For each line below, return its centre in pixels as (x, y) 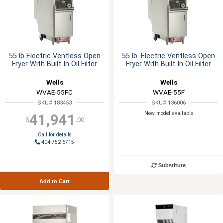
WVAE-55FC (55, 92)
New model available (168, 113)
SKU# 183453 (55, 103)
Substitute (171, 166)
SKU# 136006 (168, 103)
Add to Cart (55, 181)
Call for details (55, 135)
